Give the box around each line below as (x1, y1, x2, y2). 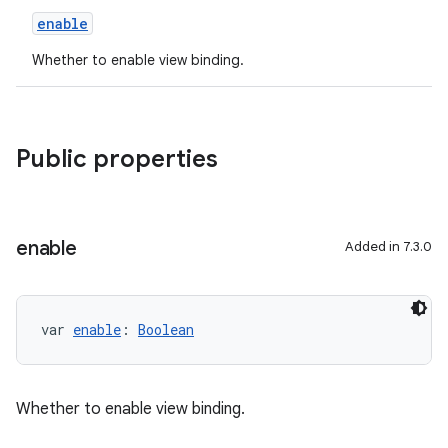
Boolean (138, 320, 194, 339)
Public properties (16, 144, 218, 174)
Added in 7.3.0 (345, 238, 432, 255)
